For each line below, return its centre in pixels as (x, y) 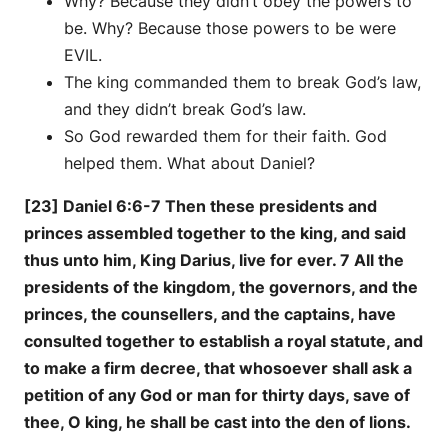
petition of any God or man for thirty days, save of (217, 394)
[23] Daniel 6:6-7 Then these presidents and (200, 205)
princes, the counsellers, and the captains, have (210, 313)
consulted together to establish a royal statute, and (223, 340)
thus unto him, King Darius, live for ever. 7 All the (214, 259)
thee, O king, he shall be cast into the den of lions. (217, 421)
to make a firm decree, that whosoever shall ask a (218, 367)
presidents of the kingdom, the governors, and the (221, 286)
